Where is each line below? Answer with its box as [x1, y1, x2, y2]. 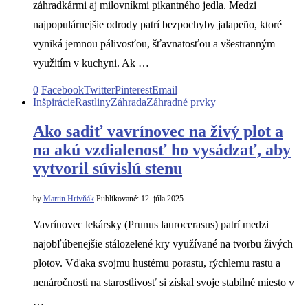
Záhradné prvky [146, 96, 216, 108]
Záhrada [111, 96, 146, 108]
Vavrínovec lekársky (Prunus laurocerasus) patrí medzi [33, 218, 269, 230]
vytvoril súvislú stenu [33, 159, 182, 177]
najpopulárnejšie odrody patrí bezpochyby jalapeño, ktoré [33, 18, 282, 30]
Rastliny [75, 96, 111, 108]
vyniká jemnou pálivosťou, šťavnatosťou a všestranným [33, 37, 275, 49]
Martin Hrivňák [43, 193, 94, 203]
